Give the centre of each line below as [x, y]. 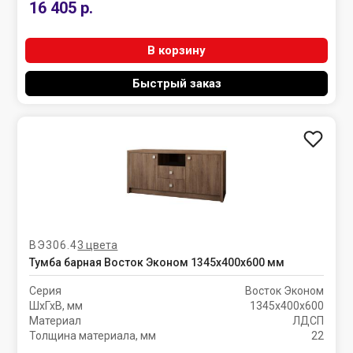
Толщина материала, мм [93, 336]
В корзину [176, 50]
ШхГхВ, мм [56, 306]
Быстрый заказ [176, 84]
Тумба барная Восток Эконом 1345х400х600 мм [157, 262]
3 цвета [98, 245]
